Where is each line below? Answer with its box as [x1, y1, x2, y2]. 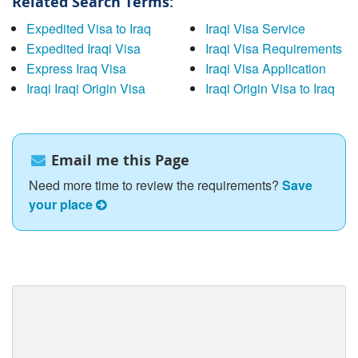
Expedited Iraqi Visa [26, 38, 141, 58]
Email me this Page [47, 150, 190, 170]
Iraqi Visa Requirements [205, 38, 342, 58]
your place [29, 195, 96, 214]
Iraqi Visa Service [205, 18, 305, 38]
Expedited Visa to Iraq [26, 18, 151, 38]
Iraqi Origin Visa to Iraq [205, 78, 335, 97]
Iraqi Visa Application [205, 58, 326, 78]
